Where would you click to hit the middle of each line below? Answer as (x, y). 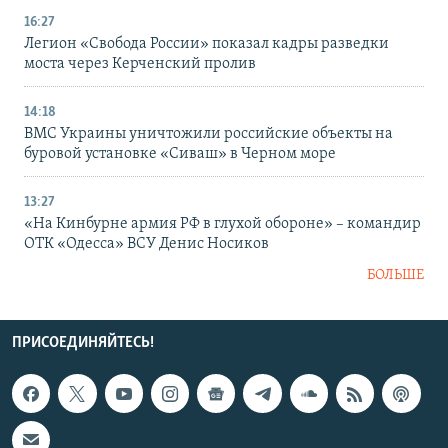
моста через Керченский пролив (140, 64)
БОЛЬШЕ (395, 276)
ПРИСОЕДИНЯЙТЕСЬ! (83, 343)
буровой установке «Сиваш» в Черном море (180, 154)
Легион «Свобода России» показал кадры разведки (206, 44)
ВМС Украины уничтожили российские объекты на (208, 134)
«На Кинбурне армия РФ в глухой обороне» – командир (222, 224)
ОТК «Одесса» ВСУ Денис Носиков (146, 244)
